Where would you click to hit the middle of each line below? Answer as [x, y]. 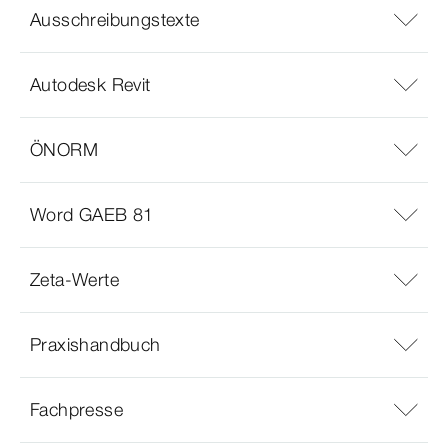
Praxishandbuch [95, 345]
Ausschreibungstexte [115, 20]
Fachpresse [76, 410]
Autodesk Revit [90, 85]
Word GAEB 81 [92, 215]
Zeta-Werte [74, 280]
